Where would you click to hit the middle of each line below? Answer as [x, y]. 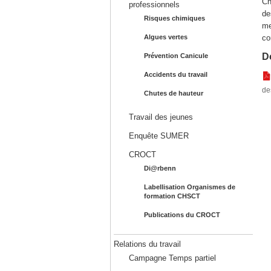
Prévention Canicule [176, 56]
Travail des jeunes [161, 117]
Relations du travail [147, 244]
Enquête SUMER [158, 136]
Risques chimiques [174, 18]
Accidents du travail [175, 74]
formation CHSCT [172, 196]
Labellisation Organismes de [189, 187]
